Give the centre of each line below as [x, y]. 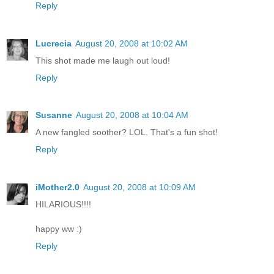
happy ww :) [59, 229]
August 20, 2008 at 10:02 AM [131, 43]
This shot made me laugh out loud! [103, 60]
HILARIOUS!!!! [63, 205]
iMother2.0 [57, 187]
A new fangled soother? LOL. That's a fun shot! [127, 132]
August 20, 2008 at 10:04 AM [132, 115]
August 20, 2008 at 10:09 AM [139, 187]
